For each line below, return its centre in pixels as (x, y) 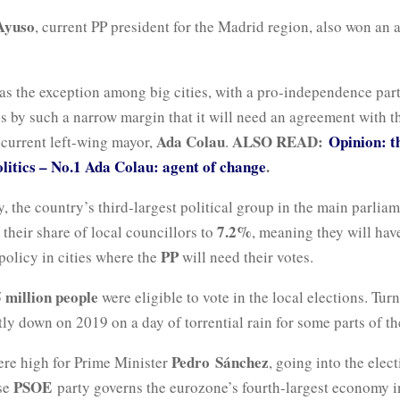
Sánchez (242, 362)
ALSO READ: (280, 141)
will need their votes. (246, 256)
